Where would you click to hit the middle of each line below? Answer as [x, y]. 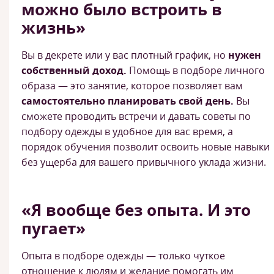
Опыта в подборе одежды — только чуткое [123, 256]
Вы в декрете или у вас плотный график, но [125, 55]
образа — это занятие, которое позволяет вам [132, 86]
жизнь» [54, 28]
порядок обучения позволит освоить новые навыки [146, 147]
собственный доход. [74, 70]
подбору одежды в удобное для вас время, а [127, 131]
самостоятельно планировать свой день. [129, 101]
